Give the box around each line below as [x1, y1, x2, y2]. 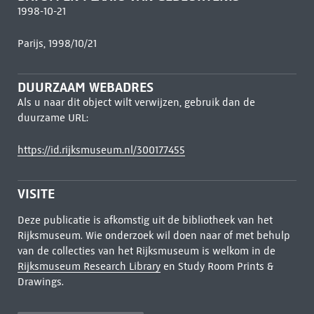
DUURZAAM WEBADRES [17, 79, 153, 95]
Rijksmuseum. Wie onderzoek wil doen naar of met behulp [17, 229, 290, 242]
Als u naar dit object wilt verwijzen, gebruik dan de [17, 96, 255, 109]
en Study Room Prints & [160, 260, 273, 273]
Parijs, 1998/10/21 [17, 37, 97, 50]
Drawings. [17, 275, 64, 288]
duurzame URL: [17, 111, 88, 124]
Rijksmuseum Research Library [17, 260, 161, 273]
